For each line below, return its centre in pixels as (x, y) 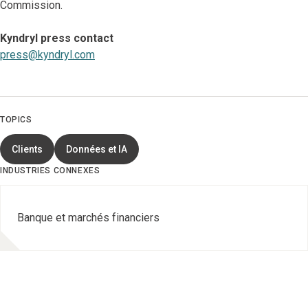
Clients (27, 149)
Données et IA (97, 149)
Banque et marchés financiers (88, 218)
